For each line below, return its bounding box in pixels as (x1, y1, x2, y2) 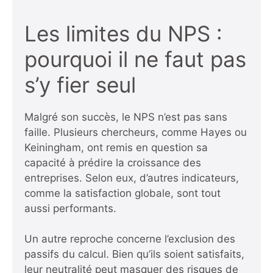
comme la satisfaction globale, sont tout (24, 186, 221, 199)
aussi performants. (24, 202, 116, 214)
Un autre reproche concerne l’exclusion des (24, 233, 235, 246)
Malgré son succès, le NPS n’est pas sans (24, 110, 227, 123)
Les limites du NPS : (24, 20, 222, 46)
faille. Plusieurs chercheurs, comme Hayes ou (24, 126, 247, 138)
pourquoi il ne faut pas (24, 46, 246, 72)
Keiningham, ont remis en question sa (24, 141, 208, 154)
